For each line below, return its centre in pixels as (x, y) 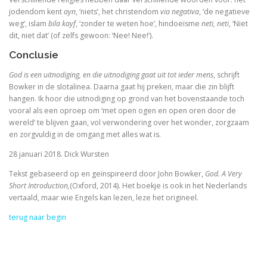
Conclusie (34, 55)
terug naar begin (38, 217)
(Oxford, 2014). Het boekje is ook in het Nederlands (158, 185)
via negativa (180, 12)
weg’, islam (29, 24)
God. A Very (223, 173)
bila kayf (62, 24)
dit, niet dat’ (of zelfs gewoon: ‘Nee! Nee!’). (81, 36)
